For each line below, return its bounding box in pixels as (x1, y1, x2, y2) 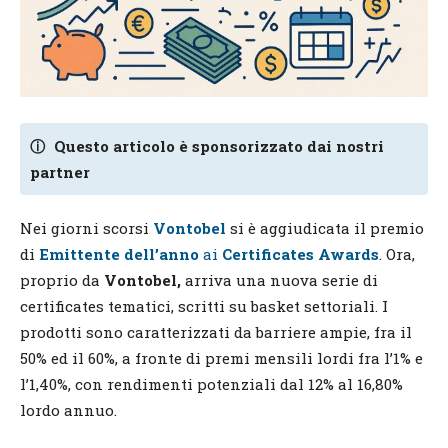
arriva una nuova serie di (185, 269, 378, 290)
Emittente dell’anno (39, 243, 199, 264)
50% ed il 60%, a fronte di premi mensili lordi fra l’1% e (20, 347, 423, 368)
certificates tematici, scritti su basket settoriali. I (20, 295, 388, 316)
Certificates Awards (222, 243, 379, 264)
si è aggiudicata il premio (230, 217, 424, 238)
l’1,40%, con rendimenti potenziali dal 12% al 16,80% (20, 373, 403, 394)
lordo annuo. (20, 399, 117, 420)
